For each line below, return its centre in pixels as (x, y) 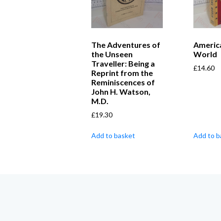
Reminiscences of (123, 82)
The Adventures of (126, 44)
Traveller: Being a (123, 63)
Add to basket (113, 135)
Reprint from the (122, 73)
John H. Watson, (121, 91)
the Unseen (112, 54)
